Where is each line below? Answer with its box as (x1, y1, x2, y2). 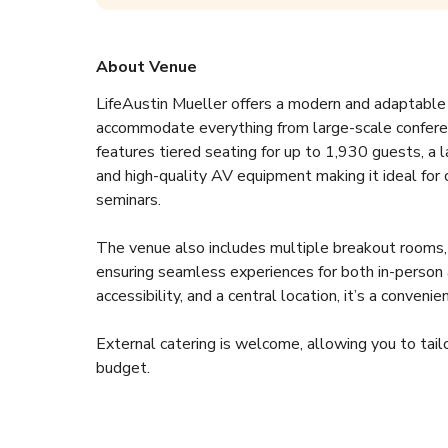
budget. (96, 357, 158, 379)
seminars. (96, 189, 169, 211)
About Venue (96, 56, 197, 78)
